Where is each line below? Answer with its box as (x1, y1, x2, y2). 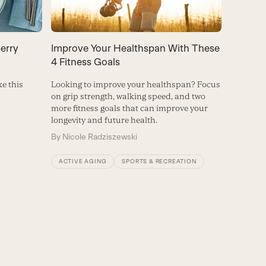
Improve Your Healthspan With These (50, 42, 220, 54)
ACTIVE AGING (58, 157, 107, 164)
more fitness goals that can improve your (50, 103, 208, 113)
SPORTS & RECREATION (122, 157, 197, 164)
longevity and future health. (50, 115, 157, 125)
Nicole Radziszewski (62, 131, 137, 141)
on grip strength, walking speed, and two (50, 91, 205, 101)
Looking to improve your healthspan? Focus (50, 79, 220, 89)
